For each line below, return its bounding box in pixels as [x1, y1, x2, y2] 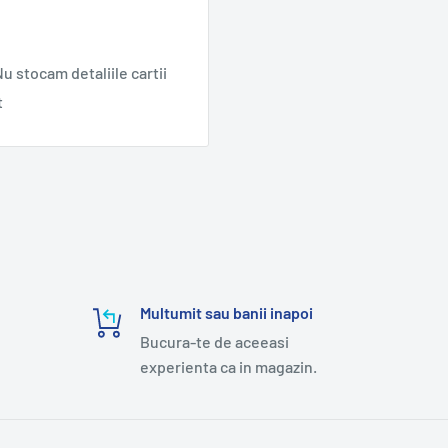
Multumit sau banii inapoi [140, 303, 314, 323]
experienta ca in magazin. [140, 357, 318, 377]
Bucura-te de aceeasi [140, 332, 290, 352]
